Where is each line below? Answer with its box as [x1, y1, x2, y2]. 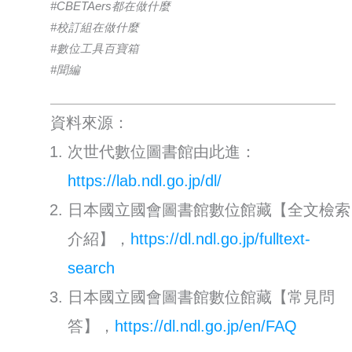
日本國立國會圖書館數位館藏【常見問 [68, 288, 335, 306]
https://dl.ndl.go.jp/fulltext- [130, 229, 311, 247]
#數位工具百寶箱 [50, 42, 140, 56]
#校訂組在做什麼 [50, 21, 140, 35]
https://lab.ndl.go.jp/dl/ [68, 171, 222, 189]
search [68, 258, 115, 277]
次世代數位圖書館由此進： [68, 142, 257, 160]
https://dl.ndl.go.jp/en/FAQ [115, 317, 298, 335]
